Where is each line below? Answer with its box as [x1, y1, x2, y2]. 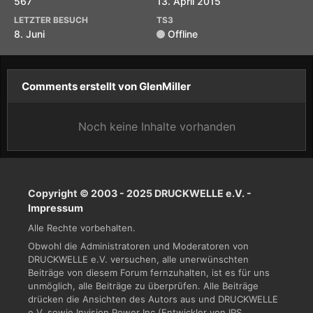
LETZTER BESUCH [14, 15, 88, 25]
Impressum [28, 202, 83, 214]
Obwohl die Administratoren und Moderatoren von [28, 240, 249, 252]
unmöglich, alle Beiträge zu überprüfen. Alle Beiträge [28, 280, 259, 292]
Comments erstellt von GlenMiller [22, 80, 191, 93]
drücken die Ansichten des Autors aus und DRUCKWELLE [28, 293, 278, 305]
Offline [168, 28, 198, 40]
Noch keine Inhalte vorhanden [78, 119, 235, 133]
